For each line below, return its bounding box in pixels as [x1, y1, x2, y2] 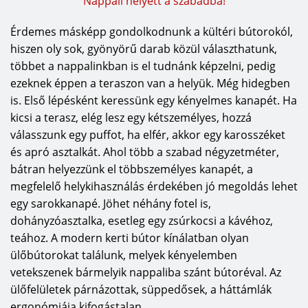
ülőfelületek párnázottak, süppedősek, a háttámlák [10, 281, 272, 297]
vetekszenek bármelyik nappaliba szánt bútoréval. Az [10, 264, 281, 280]
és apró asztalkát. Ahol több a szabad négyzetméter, [10, 144, 279, 159]
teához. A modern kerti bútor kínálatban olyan [10, 230, 249, 245]
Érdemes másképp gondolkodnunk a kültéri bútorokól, [10, 23, 293, 39]
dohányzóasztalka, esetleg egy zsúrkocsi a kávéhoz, [10, 212, 273, 228]
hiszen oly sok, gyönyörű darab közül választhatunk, [10, 41, 277, 56]
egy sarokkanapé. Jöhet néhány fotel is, [10, 195, 211, 211]
